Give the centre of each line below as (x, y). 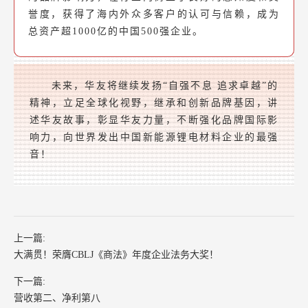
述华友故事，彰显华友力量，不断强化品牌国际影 (154, 120)
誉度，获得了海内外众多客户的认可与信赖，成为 (154, 14)
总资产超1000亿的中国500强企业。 (116, 32)
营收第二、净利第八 (57, 298)
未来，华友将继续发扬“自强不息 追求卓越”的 (165, 86)
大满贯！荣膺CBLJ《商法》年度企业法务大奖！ (116, 255)
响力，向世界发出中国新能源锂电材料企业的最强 (154, 137)
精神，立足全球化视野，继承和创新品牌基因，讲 (154, 103)
